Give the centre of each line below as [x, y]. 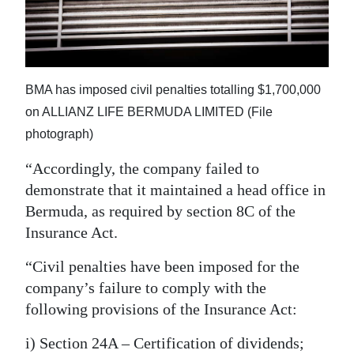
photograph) [59, 134]
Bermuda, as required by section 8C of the [160, 211]
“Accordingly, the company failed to [142, 169]
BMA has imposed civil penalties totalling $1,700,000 [173, 90]
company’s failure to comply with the [146, 288]
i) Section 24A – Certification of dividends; [165, 343]
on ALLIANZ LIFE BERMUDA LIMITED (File [149, 112]
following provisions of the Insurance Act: [161, 309]
